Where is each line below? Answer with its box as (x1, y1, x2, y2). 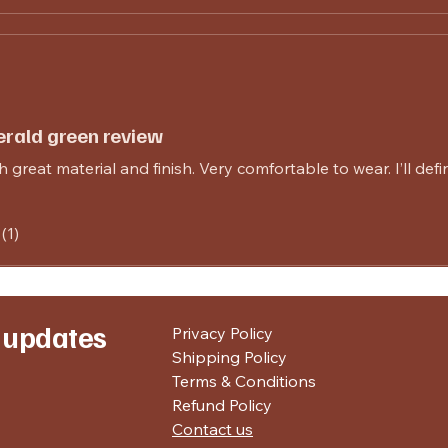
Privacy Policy (172, 322, 273, 343)
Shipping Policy (172, 346, 287, 367)
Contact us (172, 418, 253, 439)
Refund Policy (172, 394, 272, 415)
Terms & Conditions (172, 370, 316, 391)
